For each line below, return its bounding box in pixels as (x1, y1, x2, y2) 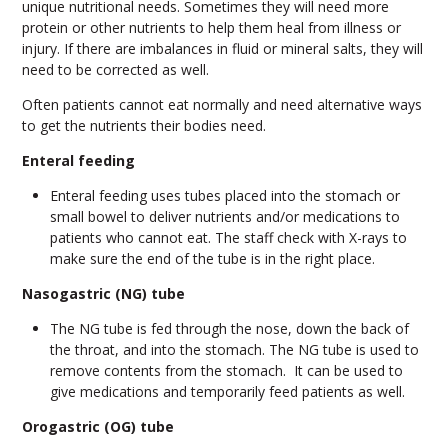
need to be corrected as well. (21, 60, 209, 80)
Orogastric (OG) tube (21, 417, 174, 437)
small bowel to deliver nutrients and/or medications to (49, 207, 400, 227)
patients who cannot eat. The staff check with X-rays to (49, 228, 407, 248)
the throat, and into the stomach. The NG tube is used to (49, 340, 419, 360)
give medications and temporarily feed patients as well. (49, 382, 405, 402)
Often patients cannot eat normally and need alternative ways (21, 95, 422, 115)
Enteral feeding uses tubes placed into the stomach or (49, 186, 400, 206)
